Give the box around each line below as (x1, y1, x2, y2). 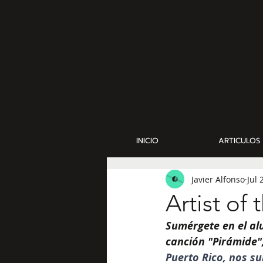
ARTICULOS (218, 135, 260, 146)
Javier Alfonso (191, 173, 245, 185)
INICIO (136, 135, 159, 146)
